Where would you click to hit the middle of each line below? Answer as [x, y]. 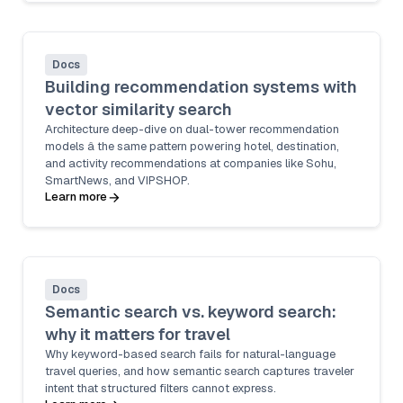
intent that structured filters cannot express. [161, 388]
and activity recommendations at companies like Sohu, [191, 163]
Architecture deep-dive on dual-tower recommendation [192, 129]
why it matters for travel [138, 334]
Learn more [76, 197]
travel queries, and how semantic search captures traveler [200, 371]
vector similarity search [139, 109]
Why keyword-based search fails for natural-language [190, 354]
